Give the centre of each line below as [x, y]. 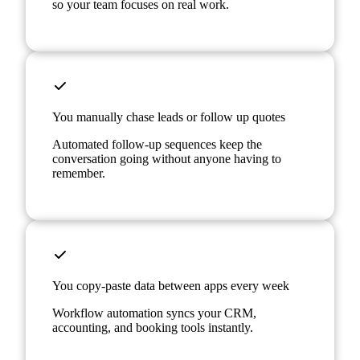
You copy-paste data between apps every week [171, 286]
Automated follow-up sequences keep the [157, 145]
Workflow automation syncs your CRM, [154, 313]
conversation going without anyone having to [167, 159]
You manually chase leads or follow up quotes [169, 117]
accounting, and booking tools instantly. [153, 328]
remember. [79, 174]
